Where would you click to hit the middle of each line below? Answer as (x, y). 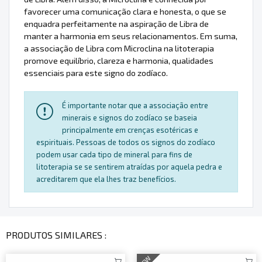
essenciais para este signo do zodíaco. (96, 73)
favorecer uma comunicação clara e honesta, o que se (125, 12)
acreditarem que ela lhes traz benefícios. (106, 179)
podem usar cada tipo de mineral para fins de (114, 155)
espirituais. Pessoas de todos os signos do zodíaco (126, 142)
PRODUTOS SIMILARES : (56, 235)
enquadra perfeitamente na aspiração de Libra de (116, 24)
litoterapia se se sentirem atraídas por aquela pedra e (129, 167)
